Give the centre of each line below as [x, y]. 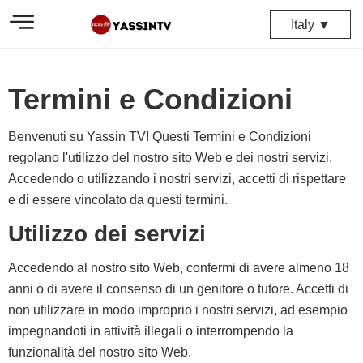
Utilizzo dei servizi [107, 234]
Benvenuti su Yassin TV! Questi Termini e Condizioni [160, 137]
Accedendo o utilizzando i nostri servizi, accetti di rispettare [177, 179]
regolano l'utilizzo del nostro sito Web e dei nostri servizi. [170, 158]
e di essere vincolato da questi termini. [118, 200]
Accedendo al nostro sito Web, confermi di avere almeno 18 [179, 268]
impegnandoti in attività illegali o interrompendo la [151, 331]
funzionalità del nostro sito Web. [100, 352]
